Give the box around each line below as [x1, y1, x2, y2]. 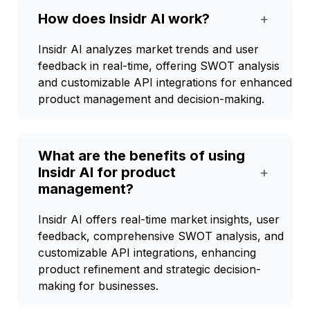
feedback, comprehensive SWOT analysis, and [38, 229, 284, 243]
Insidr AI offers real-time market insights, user [38, 212, 280, 226]
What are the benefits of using [38, 147, 245, 164]
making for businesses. [38, 279, 158, 293]
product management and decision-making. [38, 92, 264, 106]
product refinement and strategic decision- [38, 262, 261, 276]
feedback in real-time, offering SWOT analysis [38, 59, 280, 73]
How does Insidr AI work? [38, 10, 210, 27]
